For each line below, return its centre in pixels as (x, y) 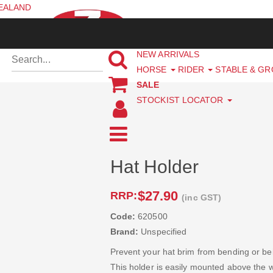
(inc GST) (202, 198)
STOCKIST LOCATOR (181, 100)
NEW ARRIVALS (168, 55)
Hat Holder (154, 166)
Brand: (124, 232)
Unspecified (163, 232)
